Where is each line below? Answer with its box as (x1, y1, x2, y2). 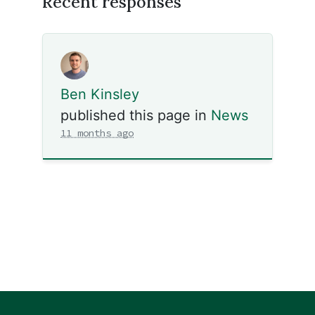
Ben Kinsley (60, 86, 139, 103)
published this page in (60, 107, 211, 124)
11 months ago (60, 127, 134, 140)
